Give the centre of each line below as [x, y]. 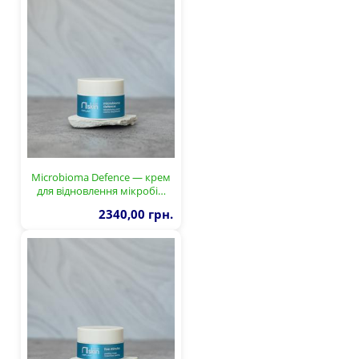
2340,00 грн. [136, 214]
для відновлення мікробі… [101, 190]
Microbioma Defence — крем [101, 177]
